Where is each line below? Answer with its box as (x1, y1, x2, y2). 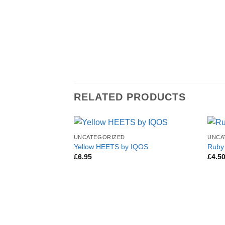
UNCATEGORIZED (73, 134, 125, 141)
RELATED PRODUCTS (74, 91, 186, 102)
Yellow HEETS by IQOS (73, 142, 148, 151)
